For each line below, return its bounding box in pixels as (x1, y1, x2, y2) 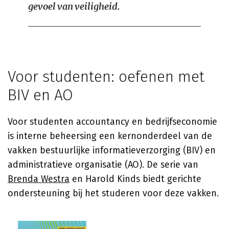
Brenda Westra (8, 173, 70, 185)
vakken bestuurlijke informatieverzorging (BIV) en (8, 145, 216, 156)
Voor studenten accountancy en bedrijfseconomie (8, 116, 217, 127)
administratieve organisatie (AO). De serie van (8, 159, 198, 170)
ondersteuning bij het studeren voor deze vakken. (8, 188, 219, 199)
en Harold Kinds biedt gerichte (70, 173, 201, 185)
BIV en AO (8, 86, 73, 104)
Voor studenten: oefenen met (8, 67, 204, 86)
